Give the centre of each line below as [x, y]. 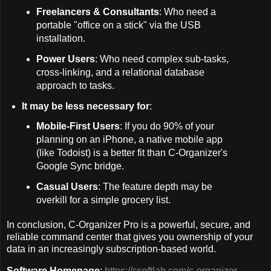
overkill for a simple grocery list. [104, 200]
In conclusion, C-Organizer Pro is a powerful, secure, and [129, 225]
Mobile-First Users [78, 126]
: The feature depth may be [155, 187]
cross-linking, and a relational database [121, 72]
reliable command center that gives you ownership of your [130, 237]
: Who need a [188, 11]
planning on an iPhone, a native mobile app [130, 140]
